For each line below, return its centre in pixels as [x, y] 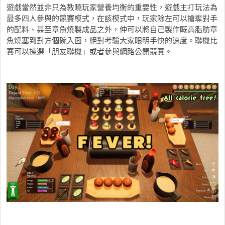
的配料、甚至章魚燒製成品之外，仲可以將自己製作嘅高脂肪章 [112, 29]
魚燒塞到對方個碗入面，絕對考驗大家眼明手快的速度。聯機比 [112, 40]
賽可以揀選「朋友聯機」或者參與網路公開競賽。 [89, 51]
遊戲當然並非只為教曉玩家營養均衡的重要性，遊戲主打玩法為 [112, 7]
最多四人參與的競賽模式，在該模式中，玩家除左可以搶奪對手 [112, 18]
